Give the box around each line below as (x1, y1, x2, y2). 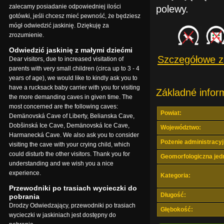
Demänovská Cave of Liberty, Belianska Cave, (9, 112, 134, 119)
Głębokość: (160, 206, 193, 213)
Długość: (160, 191, 186, 199)
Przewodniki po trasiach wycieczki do (9, 183, 137, 192)
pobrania (9, 192, 39, 200)
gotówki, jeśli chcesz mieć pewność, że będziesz (9, 12, 140, 19)
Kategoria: (160, 172, 190, 179)
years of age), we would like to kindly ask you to (9, 74, 137, 81)
